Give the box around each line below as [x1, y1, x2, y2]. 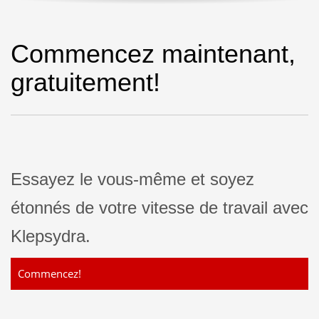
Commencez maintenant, [11, 39, 296, 68]
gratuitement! [11, 68, 160, 97]
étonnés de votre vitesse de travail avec [11, 198, 308, 217]
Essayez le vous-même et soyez [11, 169, 254, 189]
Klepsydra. [11, 226, 90, 246]
